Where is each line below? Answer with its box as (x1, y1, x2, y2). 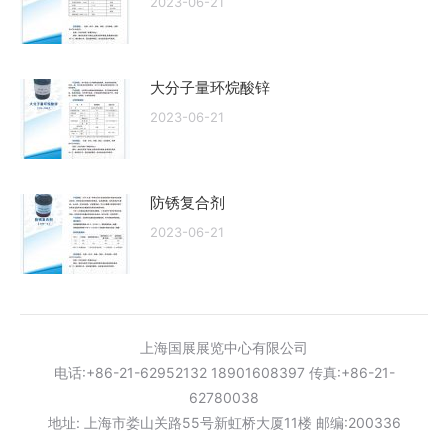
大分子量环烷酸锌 (150, 78, 270, 98)
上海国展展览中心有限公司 (140, 339, 308, 357)
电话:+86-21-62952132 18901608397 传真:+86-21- (53, 364, 395, 382)
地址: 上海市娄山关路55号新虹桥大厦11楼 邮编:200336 (47, 414, 401, 432)
